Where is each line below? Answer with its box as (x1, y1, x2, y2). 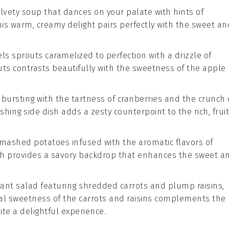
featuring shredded (38, 181, 120, 191)
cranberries (117, 94, 162, 104)
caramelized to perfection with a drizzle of (42, 51, 212, 60)
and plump (148, 181, 197, 191)
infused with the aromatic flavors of (70, 138, 213, 147)
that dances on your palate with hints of (41, 7, 203, 17)
